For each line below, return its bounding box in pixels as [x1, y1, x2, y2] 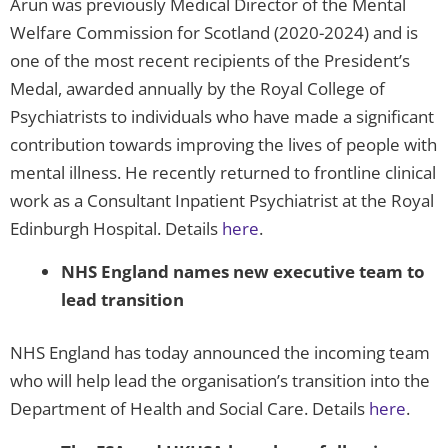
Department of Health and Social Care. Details [10, 397, 369, 421]
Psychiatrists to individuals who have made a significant [10, 104, 434, 128]
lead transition [61, 287, 184, 311]
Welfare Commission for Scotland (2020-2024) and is [10, 20, 418, 44]
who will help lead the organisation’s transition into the [10, 369, 430, 393]
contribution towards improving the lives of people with [10, 132, 437, 156]
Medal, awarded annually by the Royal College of [10, 76, 385, 100]
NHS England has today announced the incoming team [10, 341, 430, 365]
